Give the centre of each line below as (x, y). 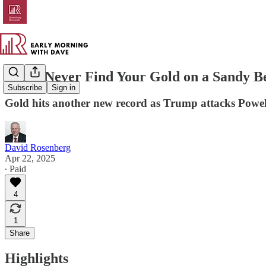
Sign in (64, 88)
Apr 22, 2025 (30, 158)
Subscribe (25, 88)
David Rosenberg (38, 147)
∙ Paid (15, 169)
